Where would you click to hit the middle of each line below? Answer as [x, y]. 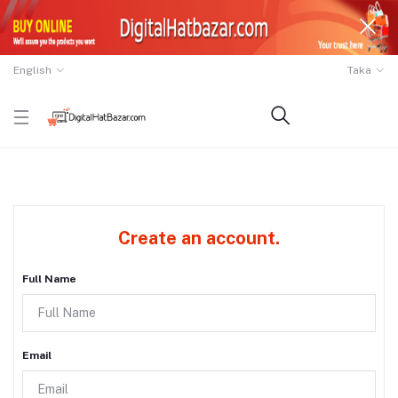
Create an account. [199, 239]
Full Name [49, 279]
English [32, 71]
